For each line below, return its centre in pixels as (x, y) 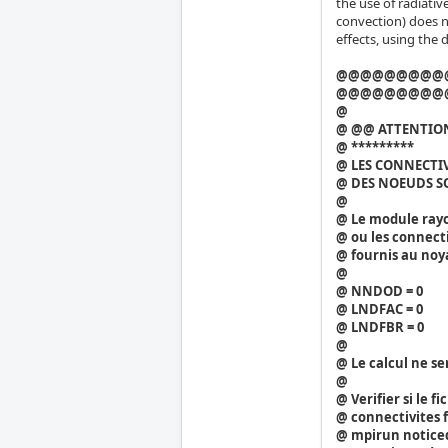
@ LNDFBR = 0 (380, 327)
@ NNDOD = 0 (380, 291)
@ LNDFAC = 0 (380, 309)
